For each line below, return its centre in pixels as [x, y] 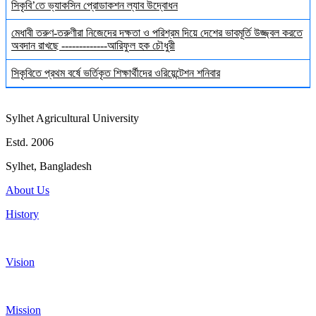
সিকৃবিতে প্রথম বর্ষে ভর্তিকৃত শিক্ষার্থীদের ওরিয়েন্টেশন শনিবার [116, 73]
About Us [28, 190]
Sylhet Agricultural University [72, 119]
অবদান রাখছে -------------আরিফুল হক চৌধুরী [93, 46]
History [22, 214]
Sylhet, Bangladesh [49, 166]
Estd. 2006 [30, 142]
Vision [20, 262]
